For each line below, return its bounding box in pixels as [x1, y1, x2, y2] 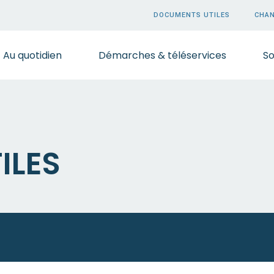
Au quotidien [3, 48, 62, 62]
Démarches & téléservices [98, 48, 226, 62]
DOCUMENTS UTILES [154, 11, 230, 19]
